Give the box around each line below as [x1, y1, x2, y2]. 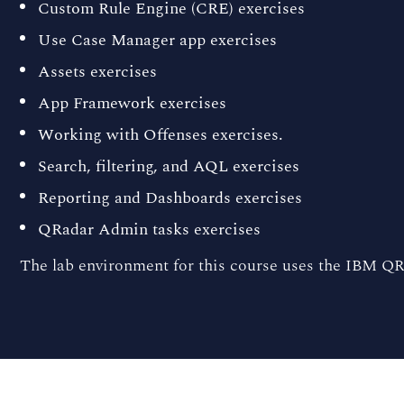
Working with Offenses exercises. [38, 122, 283, 147]
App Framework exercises [38, 90, 226, 115]
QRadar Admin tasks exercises [38, 216, 261, 242]
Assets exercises [38, 59, 157, 84]
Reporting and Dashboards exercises [38, 185, 302, 210]
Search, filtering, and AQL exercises [38, 153, 299, 179]
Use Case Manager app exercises [38, 27, 277, 52]
